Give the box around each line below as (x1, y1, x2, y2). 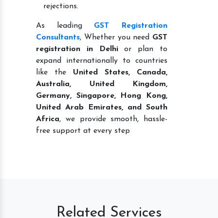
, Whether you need (80, 33, 152, 41)
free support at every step (36, 127, 130, 135)
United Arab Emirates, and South (36, 103, 167, 111)
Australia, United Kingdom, (36, 80, 167, 88)
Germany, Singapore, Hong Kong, (36, 91, 167, 100)
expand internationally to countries (36, 56, 167, 65)
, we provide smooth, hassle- (59, 115, 167, 123)
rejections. (43, 2, 78, 10)
